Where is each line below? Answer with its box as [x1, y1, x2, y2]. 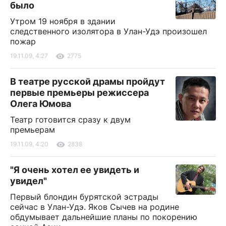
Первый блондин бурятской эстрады [10, 191, 158, 202]
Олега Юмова [10, 98, 71, 109]
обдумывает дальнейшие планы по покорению [10, 211, 197, 222]
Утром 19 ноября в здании [10, 16, 116, 26]
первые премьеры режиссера [10, 87, 149, 98]
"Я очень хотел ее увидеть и [10, 164, 139, 175]
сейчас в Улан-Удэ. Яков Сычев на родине [10, 201, 179, 212]
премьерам [10, 124, 55, 135]
